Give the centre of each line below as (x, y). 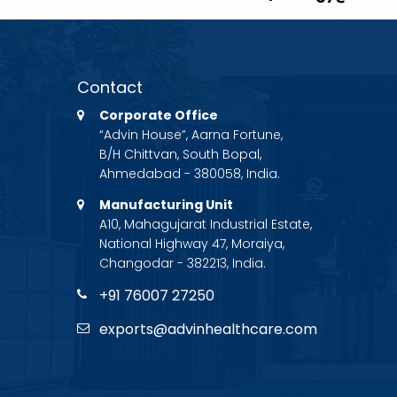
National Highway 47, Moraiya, (192, 244)
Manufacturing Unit (166, 205)
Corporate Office (159, 116)
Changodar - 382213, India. (183, 264)
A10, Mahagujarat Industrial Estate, (206, 225)
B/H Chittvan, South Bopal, (180, 155)
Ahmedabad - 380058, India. (190, 174)
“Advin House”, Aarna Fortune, (191, 135)
